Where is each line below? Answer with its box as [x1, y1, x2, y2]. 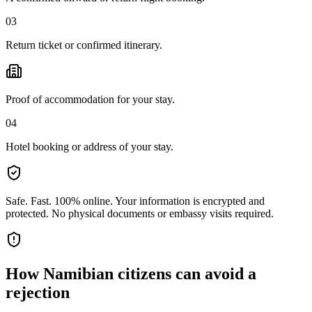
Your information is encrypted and [115, 194, 265, 207]
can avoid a [171, 264, 256, 283]
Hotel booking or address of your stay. [6, 140, 173, 153]
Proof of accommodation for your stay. [6, 93, 175, 105]
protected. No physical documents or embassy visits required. [6, 207, 274, 219]
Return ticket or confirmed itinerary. [6, 38, 162, 51]
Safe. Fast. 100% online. [6, 194, 113, 207]
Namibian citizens [43, 264, 171, 283]
